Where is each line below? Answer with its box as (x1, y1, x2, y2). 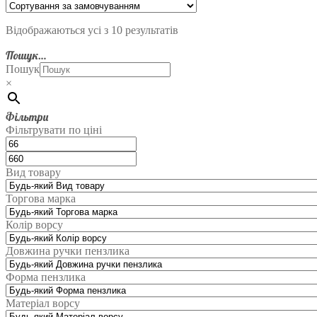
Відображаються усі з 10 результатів (6, 23, 178, 36)
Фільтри (6, 109, 48, 124)
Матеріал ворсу (6, 296, 80, 309)
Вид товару (6, 166, 61, 178)
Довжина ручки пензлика (6, 244, 129, 257)
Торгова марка (6, 192, 76, 204)
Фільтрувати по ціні (6, 123, 102, 136)
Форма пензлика (6, 270, 86, 283)
